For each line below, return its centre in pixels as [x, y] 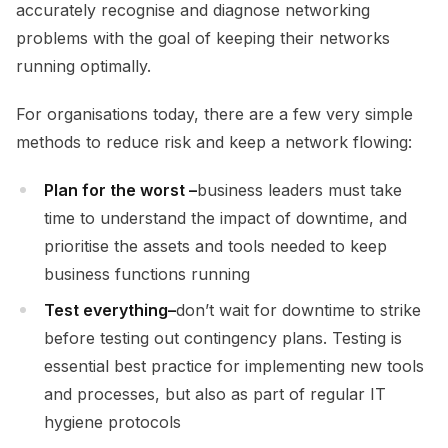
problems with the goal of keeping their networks [203, 37]
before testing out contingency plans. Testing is [223, 337]
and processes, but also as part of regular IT [215, 393]
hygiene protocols [112, 421]
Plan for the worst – [120, 189]
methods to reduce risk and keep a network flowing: [214, 141]
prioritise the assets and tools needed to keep [215, 245]
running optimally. [83, 65]
